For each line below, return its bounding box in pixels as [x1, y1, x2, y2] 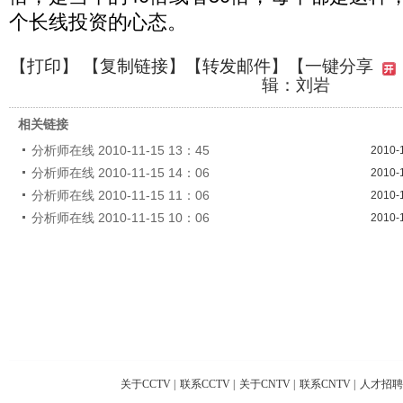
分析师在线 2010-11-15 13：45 [31, 142, 210, 157]
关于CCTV [121, 377, 171, 390]
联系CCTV [180, 377, 230, 390]
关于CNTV [239, 377, 291, 390]
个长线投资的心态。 [9, 11, 187, 33]
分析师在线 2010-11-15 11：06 [31, 187, 210, 202]
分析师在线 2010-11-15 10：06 [31, 210, 210, 225]
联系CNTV [300, 377, 351, 390]
